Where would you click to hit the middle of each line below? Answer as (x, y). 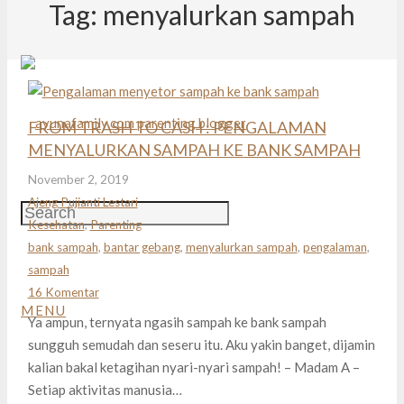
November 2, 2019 (78, 180)
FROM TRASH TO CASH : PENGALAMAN (177, 127)
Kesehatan (56, 225)
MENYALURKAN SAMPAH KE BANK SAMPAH (194, 149)
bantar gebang (142, 248)
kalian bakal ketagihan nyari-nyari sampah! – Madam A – (196, 367)
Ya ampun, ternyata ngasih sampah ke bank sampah (177, 321)
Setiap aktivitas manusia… (105, 389)
